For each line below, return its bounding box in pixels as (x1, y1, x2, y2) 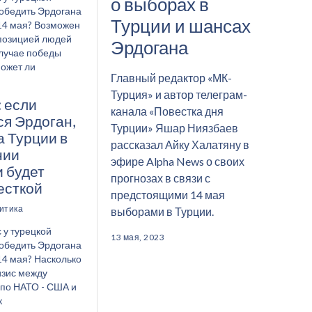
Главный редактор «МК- (111, 70, 232, 84)
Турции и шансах (111, 14, 251, 37)
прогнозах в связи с (111, 171, 210, 185)
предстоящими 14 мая (111, 187, 225, 201)
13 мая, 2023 (111, 232, 164, 243)
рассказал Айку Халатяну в (111, 137, 249, 151)
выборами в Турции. (111, 204, 214, 218)
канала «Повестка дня (111, 104, 224, 118)
